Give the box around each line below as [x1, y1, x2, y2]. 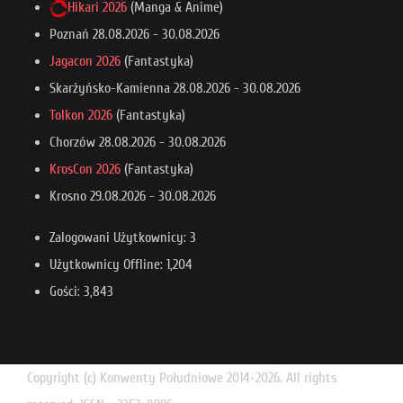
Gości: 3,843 [49, 283, 113, 300]
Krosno [49, 188, 90, 205]
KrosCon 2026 [49, 161, 121, 178]
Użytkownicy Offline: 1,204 [49, 256, 193, 273]
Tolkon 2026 [49, 107, 112, 124]
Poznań [49, 26, 93, 43]
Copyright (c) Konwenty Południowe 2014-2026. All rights [27, 370, 336, 387]
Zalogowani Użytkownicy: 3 [49, 229, 196, 246]
